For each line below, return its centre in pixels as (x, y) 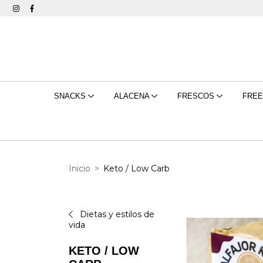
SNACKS (71, 96)
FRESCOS (197, 96)
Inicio (80, 168)
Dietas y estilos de (116, 214)
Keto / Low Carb (136, 168)
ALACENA (132, 96)
